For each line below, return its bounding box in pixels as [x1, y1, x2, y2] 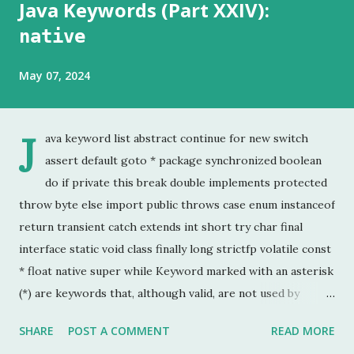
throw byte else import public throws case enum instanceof [19, 198, 335, 212]
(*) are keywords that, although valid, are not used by [19, 286, 299, 300]
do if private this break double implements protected [45, 175, 327, 190]
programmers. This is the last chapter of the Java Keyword [19, 308, 333, 322]
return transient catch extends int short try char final [19, 220, 303, 234]
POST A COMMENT [68, 323, 170, 338]
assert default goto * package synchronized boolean [45, 153, 322, 168]
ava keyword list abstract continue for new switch [45, 131, 308, 145]
